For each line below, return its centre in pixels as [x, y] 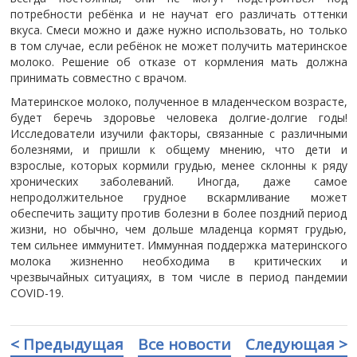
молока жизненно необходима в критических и [178, 261]
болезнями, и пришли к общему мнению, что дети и [178, 149]
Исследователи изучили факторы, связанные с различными [178, 133]
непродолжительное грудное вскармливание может [178, 197]
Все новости [184, 344]
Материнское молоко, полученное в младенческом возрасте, [178, 102]
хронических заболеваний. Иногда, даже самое [178, 181]
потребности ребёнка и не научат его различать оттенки [178, 14]
